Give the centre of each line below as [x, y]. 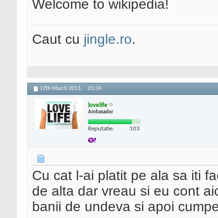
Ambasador [101, 112]
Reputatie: [101, 128]
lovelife [98, 105]
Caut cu [58, 39]
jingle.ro [108, 39]
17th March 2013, [62, 89]
